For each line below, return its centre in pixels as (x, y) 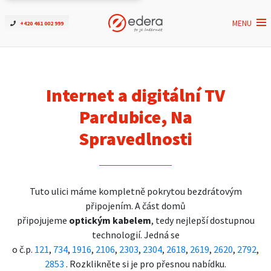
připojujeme (43, 220)
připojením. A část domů (135, 206)
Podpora (65, 145)
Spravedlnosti (135, 139)
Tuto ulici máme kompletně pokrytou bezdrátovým (135, 191)
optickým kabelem (110, 220)
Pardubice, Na (135, 117)
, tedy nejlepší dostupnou (203, 220)
